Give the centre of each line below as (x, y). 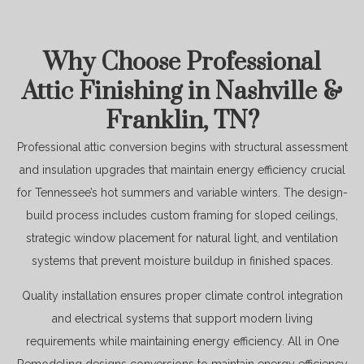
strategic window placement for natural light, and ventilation (182, 238)
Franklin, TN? (182, 121)
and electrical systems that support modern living (182, 318)
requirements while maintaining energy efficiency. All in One (182, 341)
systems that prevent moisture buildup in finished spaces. (182, 261)
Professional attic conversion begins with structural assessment (182, 147)
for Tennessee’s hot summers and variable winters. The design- (182, 193)
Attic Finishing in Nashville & (182, 92)
